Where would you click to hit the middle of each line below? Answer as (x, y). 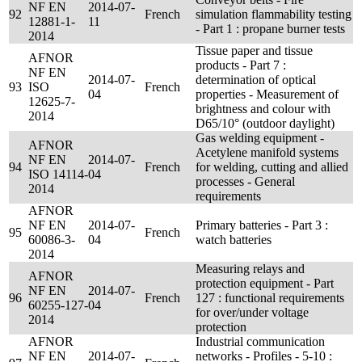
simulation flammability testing (274, 14)
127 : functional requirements (270, 298)
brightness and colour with (263, 109)
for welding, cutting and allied (272, 167)
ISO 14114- (58, 174)
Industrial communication (260, 341)
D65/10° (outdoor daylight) (265, 123)
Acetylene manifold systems (267, 152)
